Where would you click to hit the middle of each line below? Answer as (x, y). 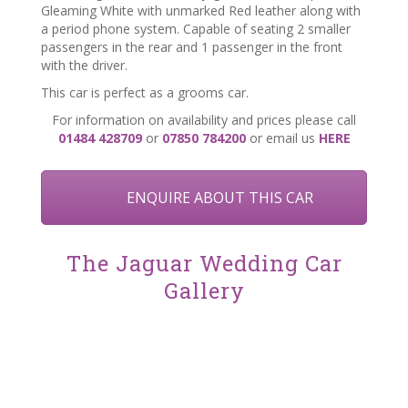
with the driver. (84, 65)
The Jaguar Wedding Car (204, 263)
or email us (282, 138)
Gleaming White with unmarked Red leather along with (201, 10)
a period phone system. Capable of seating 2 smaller (196, 29)
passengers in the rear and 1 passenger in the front (192, 47)
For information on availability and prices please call (204, 120)
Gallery (204, 291)
